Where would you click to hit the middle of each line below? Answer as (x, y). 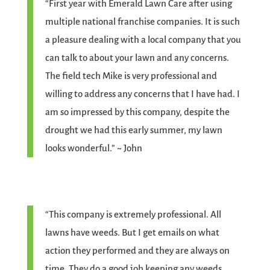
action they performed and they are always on (137, 251)
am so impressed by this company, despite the (137, 112)
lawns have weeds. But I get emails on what (132, 233)
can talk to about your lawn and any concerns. (137, 58)
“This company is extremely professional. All (133, 215)
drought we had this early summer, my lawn (133, 130)
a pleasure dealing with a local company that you (143, 40)
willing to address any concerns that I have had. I (142, 94)
